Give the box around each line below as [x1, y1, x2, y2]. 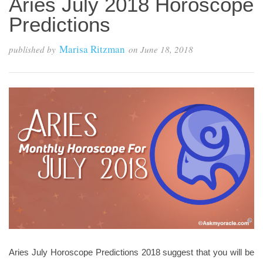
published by [9, 43, 56, 56]
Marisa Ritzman [59, 42, 125, 56]
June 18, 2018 [140, 43, 193, 56]
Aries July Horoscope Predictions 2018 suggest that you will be [9, 247, 254, 257]
